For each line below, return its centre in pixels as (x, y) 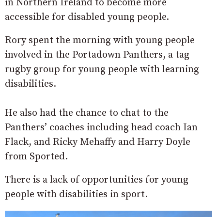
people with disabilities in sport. (76, 195)
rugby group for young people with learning (102, 70)
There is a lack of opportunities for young (97, 180)
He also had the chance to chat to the (87, 113)
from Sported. (36, 157)
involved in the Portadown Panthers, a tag (97, 55)
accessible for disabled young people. (87, 17)
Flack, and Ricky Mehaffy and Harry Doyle (98, 142)
